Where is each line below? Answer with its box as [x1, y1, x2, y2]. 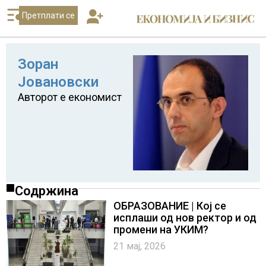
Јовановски [18, 74, 99, 90]
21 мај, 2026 [113, 240, 166, 252]
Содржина [15, 183, 78, 198]
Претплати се [21, 11, 75, 20]
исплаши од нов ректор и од [113, 211, 257, 224]
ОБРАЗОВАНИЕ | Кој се [113, 199, 227, 212]
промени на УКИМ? [113, 223, 209, 236]
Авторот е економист [18, 91, 122, 103]
